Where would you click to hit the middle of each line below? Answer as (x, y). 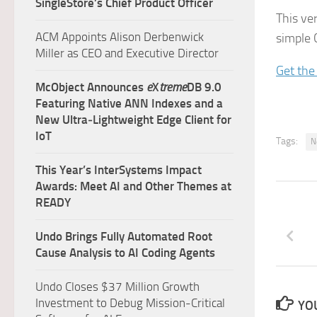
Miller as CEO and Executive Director (127, 53)
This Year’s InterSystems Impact (119, 170)
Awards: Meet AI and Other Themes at (133, 186)
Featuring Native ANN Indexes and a (129, 103)
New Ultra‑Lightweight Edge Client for (133, 120)
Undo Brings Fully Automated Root (124, 236)
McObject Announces (91, 87)
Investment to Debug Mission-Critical (130, 303)
